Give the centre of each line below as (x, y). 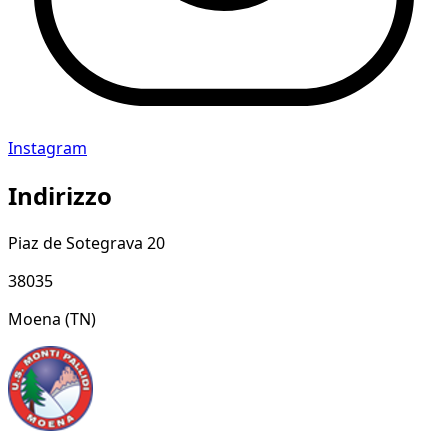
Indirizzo (60, 195)
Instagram (47, 147)
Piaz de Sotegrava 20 (86, 242)
